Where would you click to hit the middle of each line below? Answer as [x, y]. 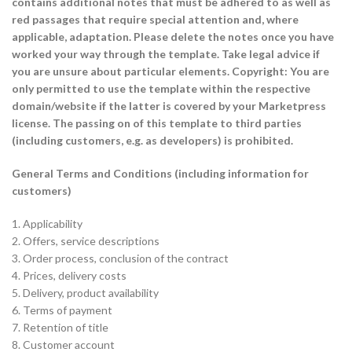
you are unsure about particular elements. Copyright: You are [170, 71]
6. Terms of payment [62, 310]
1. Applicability [47, 224]
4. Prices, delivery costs [69, 275]
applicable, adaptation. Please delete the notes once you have [173, 37]
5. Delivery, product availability [85, 293]
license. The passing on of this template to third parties [157, 123]
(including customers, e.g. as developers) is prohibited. [152, 140]
